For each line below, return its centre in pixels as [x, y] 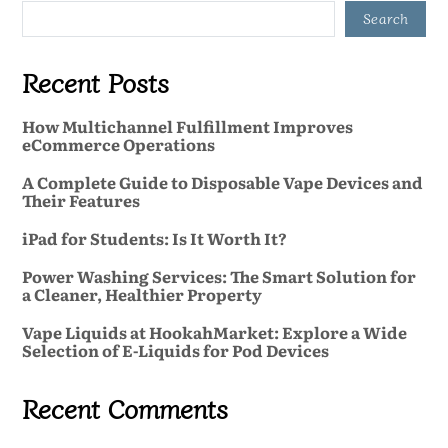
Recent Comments [124, 408]
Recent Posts [95, 81]
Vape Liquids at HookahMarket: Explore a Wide [214, 332]
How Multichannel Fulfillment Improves [187, 126]
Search [385, 18]
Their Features [80, 200]
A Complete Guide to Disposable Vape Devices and [222, 182]
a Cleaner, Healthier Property [141, 294]
